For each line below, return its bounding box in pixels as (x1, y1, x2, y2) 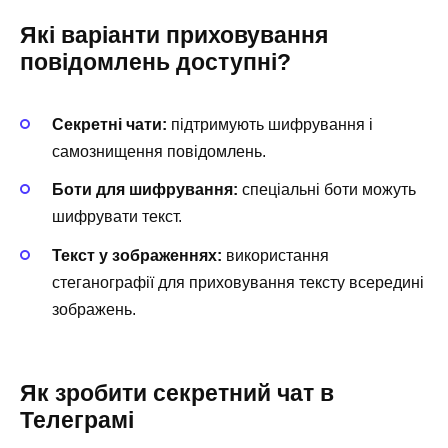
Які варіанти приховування (20, 21, 328, 48)
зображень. (52, 300, 136, 318)
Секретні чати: (52, 116, 167, 134)
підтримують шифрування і (167, 116, 373, 134)
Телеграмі (20, 406, 134, 433)
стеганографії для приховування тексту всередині (52, 273, 424, 291)
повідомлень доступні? (20, 48, 291, 75)
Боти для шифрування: (52, 181, 238, 199)
